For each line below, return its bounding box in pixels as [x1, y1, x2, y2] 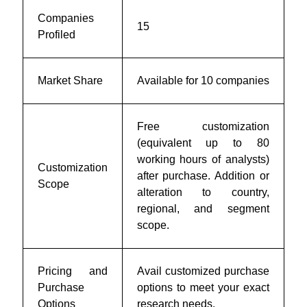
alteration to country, [136, 186, 269, 198]
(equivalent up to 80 [136, 137, 269, 149]
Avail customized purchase [136, 265, 269, 277]
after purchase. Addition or [136, 170, 269, 182]
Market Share [37, 75, 103, 86]
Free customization [136, 121, 269, 132]
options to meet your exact [136, 282, 269, 293]
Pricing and [37, 265, 108, 277]
